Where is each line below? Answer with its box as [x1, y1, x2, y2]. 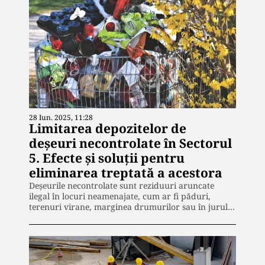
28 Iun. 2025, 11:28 [29, 112, 93, 122]
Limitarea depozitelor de [29, 119, 186, 137]
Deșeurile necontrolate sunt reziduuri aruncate [29, 179, 214, 191]
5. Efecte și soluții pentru [29, 149, 185, 166]
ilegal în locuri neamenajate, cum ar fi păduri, [29, 190, 211, 202]
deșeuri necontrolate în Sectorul [29, 134, 232, 151]
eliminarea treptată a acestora [29, 164, 222, 181]
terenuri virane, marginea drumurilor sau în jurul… [29, 201, 235, 212]
